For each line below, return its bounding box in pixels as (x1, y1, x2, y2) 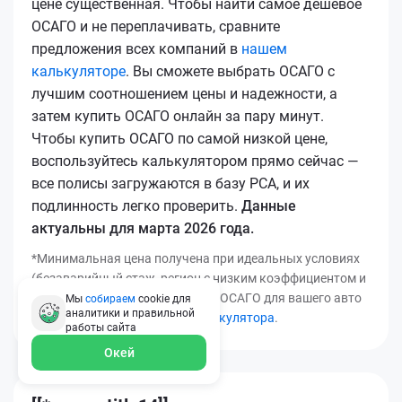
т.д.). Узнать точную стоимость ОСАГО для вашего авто (31, 290, 362, 305)
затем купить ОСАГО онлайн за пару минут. (31, 107, 324, 125)
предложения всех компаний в (31, 39, 241, 57)
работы (66, 321, 107, 334)
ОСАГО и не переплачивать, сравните (31, 17, 280, 35)
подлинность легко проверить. (31, 197, 241, 214)
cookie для (135, 293, 191, 305)
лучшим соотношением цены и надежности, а (31, 84, 337, 102)
